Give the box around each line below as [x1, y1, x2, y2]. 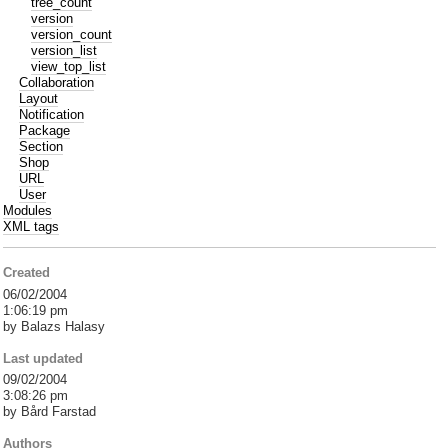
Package [19, 122, 71, 138]
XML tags [3, 218, 60, 234]
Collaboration [19, 74, 95, 90]
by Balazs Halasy [3, 318, 106, 334]
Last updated [3, 350, 84, 366]
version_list [31, 42, 98, 58]
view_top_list [31, 58, 107, 74]
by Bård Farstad [3, 404, 97, 420]
